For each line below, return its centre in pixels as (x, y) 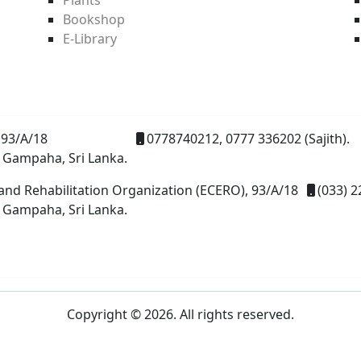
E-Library (90, 38)
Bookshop (94, 19)
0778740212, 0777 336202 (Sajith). (248, 138)
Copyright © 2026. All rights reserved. (180, 314)
